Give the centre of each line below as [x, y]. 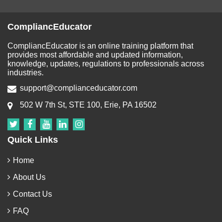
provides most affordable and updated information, [95, 55]
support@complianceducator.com [79, 88]
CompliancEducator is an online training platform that [100, 46]
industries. [26, 73]
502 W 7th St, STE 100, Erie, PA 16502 [88, 105]
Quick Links [33, 140]
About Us [29, 177]
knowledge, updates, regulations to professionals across [106, 64]
